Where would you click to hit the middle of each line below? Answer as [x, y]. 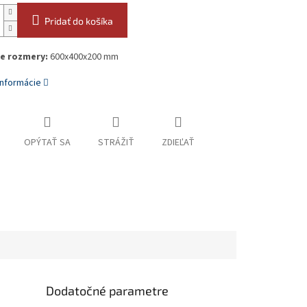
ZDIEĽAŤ [178, 143]
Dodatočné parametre [108, 290]
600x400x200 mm [83, 57]
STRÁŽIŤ [116, 143]
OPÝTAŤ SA [47, 143]
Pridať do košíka [78, 21]
